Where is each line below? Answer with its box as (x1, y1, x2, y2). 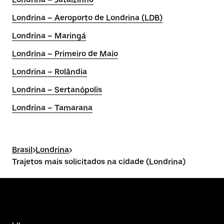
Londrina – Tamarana (12, 103, 92, 112)
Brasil (12, 145, 32, 154)
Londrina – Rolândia (12, 67, 87, 76)
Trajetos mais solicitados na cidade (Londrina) (12, 157, 185, 166)
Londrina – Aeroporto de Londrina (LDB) (12, 13, 162, 22)
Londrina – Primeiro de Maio (12, 49, 118, 58)
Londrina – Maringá (12, 31, 86, 40)
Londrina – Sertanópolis (12, 85, 102, 94)
